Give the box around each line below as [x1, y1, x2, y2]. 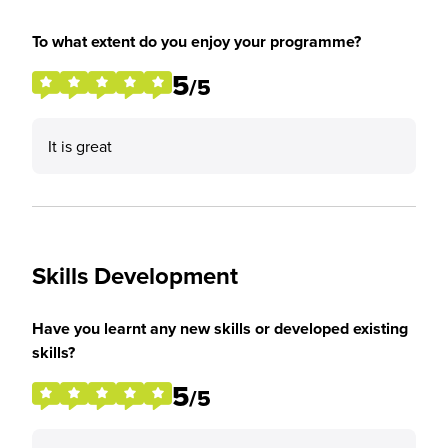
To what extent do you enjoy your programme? [32, 30, 361, 53]
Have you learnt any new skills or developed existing [32, 317, 408, 340]
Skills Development [32, 258, 238, 293]
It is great [48, 135, 112, 157]
